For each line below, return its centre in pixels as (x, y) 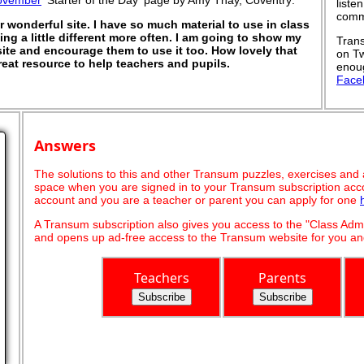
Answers (65, 145)
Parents (282, 277)
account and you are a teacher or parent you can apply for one (197, 199)
